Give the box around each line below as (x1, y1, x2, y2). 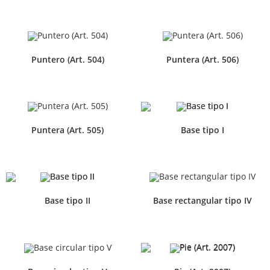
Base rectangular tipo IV (153, 195, 252, 207)
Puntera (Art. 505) (31, 124, 104, 136)
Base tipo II (45, 195, 90, 207)
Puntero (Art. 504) (31, 53, 104, 65)
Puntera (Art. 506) (166, 53, 239, 65)
